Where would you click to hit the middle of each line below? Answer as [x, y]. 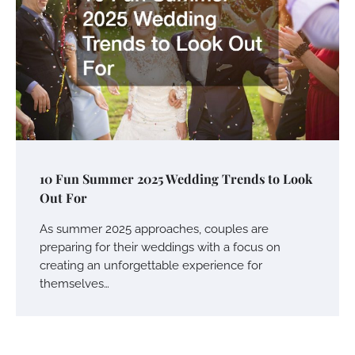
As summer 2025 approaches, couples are [154, 228]
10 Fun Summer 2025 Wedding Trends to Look [176, 178]
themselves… [74, 283]
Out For [63, 197]
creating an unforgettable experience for [151, 265]
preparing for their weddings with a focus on [160, 246]
